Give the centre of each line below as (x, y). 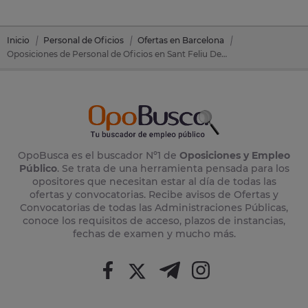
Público (38, 169)
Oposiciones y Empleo (235, 156)
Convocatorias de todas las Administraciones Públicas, (154, 208)
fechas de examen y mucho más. (154, 234)
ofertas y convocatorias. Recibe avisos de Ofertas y (154, 195)
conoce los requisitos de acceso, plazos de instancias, (154, 221)
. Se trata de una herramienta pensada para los (173, 169)
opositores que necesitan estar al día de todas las (154, 182)
